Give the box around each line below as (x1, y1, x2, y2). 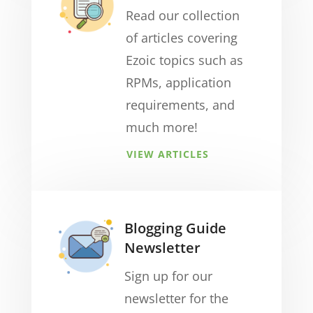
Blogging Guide (124, 219, 226, 238)
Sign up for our (124, 268, 212, 284)
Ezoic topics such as (125, 52, 243, 68)
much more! (125, 119, 198, 136)
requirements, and (125, 96, 235, 113)
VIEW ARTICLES (126, 147, 209, 161)
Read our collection (125, 7, 240, 24)
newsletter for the (124, 290, 228, 307)
